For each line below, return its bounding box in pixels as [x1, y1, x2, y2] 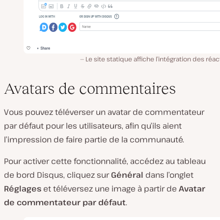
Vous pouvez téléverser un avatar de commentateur [4, 106, 204, 117]
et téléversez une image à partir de [41, 183, 179, 194]
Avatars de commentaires [4, 79, 176, 97]
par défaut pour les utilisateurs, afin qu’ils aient [4, 120, 182, 131]
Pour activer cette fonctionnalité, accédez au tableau [4, 155, 206, 166]
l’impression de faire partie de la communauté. [4, 134, 184, 145]
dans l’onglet [143, 169, 193, 180]
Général [111, 169, 143, 180]
